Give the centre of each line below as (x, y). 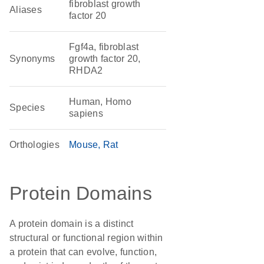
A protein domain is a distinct (72, 224)
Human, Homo (100, 102)
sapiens (86, 113)
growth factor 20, (105, 59)
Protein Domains (81, 193)
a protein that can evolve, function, (83, 252)
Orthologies (34, 145)
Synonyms (32, 59)
